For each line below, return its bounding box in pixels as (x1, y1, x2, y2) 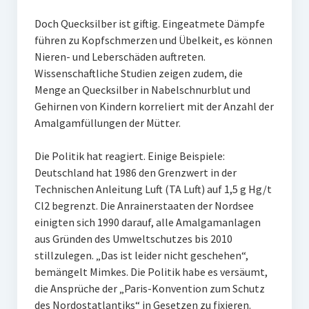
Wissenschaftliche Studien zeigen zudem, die (34, 66, 243, 80)
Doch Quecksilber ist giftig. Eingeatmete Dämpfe (34, 17, 265, 30)
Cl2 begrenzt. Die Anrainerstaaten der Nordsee (34, 199, 254, 212)
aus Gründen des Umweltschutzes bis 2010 (34, 232, 232, 246)
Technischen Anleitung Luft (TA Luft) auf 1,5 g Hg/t (34, 182, 272, 196)
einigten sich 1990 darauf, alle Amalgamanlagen (34, 215, 261, 229)
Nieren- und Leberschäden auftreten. (34, 50, 206, 63)
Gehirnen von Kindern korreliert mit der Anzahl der (34, 99, 274, 113)
